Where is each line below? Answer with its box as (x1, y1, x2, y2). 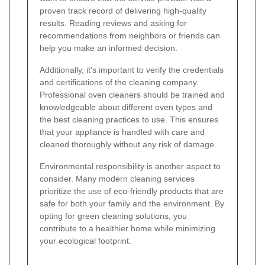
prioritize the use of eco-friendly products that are (40, 186, 224, 196)
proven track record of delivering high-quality (40, 5, 206, 15)
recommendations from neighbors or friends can (40, 30, 220, 40)
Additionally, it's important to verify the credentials (40, 64, 224, 75)
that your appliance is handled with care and (40, 127, 205, 137)
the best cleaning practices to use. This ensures (40, 114, 218, 124)
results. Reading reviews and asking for (40, 18, 187, 28)
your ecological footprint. (40, 235, 131, 245)
